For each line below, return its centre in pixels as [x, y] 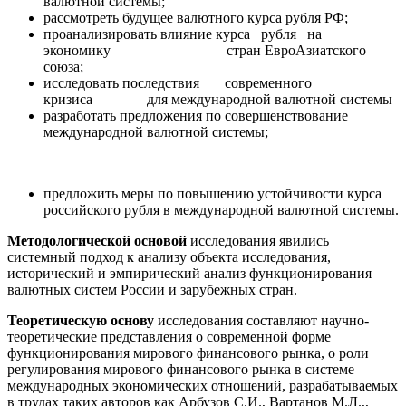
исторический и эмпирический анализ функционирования [189, 273]
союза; [63, 67]
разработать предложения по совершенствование [196, 116]
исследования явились [260, 241]
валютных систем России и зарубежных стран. [152, 290]
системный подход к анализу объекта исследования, [169, 257]
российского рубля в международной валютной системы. [221, 210]
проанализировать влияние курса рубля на [217, 34]
